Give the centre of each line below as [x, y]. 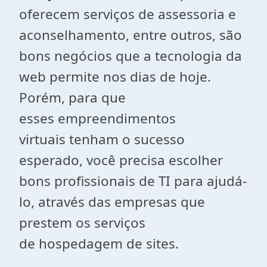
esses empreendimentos [97, 118]
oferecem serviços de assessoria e [128, 14]
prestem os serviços [82, 223]
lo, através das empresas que [112, 202]
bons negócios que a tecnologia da [131, 56]
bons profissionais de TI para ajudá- [133, 181]
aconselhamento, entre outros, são [131, 35]
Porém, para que [72, 97]
